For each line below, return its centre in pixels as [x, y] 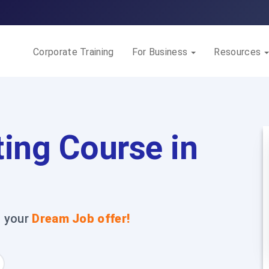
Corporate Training [74, 52]
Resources [239, 52]
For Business [161, 52]
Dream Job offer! [81, 219]
